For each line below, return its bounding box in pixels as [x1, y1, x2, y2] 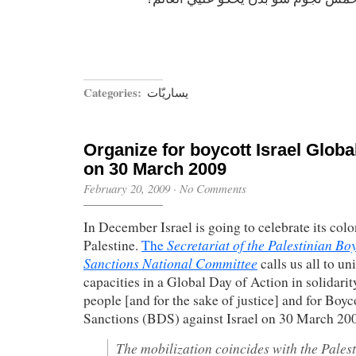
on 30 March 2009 [83, 159, 226, 179]
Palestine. [83, 236, 141, 254]
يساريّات [147, 84, 188, 100]
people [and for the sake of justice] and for [83, 291, 322, 309]
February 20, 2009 [83, 180, 170, 196]
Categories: [83, 83, 141, 101]
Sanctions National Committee [83, 253, 257, 273]
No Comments [180, 180, 246, 196]
